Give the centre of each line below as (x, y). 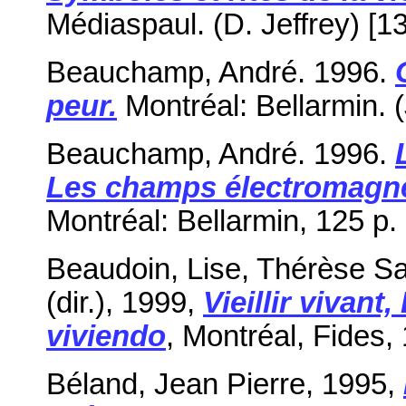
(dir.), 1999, (125, 302)
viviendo (106, 336)
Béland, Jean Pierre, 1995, (225, 384)
